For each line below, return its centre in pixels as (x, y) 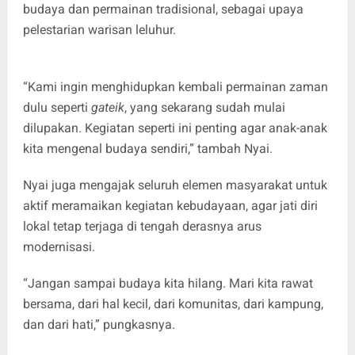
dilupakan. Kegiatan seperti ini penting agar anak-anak (175, 128)
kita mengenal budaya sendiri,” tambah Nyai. (147, 148)
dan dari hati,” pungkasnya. (99, 324)
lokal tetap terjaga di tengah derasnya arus (142, 226)
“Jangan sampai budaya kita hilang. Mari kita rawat (168, 283)
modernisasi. (59, 246)
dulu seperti (57, 107)
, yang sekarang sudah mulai (204, 107)
